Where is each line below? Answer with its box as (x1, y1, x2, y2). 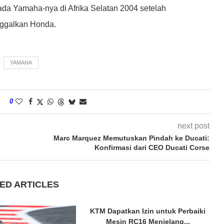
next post (177, 121, 209, 130)
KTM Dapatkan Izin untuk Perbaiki (90, 206, 206, 215)
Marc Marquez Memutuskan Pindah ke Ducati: (53, 133, 209, 142)
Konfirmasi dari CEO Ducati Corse (94, 143, 209, 151)
